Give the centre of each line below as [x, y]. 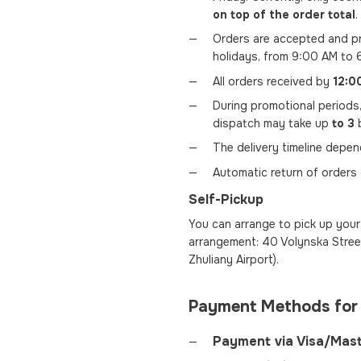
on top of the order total [284, 14]
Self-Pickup [226, 199]
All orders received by [273, 81]
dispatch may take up [272, 124]
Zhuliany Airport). [234, 259]
